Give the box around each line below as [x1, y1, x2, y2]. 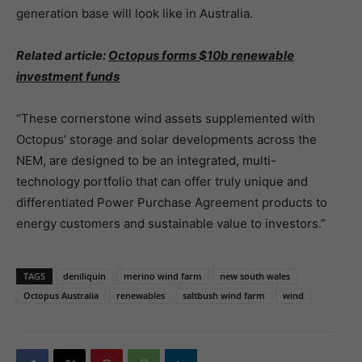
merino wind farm [124, 270, 202, 283]
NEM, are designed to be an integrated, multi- [16, 153, 276, 169]
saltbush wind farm [183, 289, 265, 302]
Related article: [16, 48, 108, 64]
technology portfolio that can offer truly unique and [16, 174, 308, 190]
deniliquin [63, 270, 106, 283]
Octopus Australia [23, 289, 99, 302]
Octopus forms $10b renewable [108, 48, 294, 64]
